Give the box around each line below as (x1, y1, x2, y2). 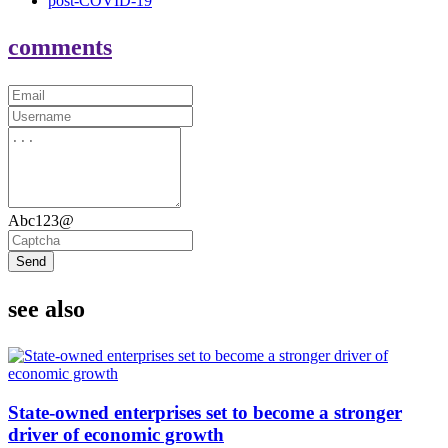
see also (8, 296, 85, 323)
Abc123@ (8, 212, 74, 230)
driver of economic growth (8, 423, 224, 445)
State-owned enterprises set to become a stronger (8, 401, 402, 423)
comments (8, 34, 112, 61)
